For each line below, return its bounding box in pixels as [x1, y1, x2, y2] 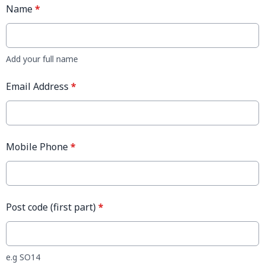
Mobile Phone [6, 140, 70, 154]
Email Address [6, 80, 71, 93]
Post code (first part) [6, 201, 98, 214]
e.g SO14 [6, 251, 40, 263]
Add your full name [6, 53, 78, 65]
